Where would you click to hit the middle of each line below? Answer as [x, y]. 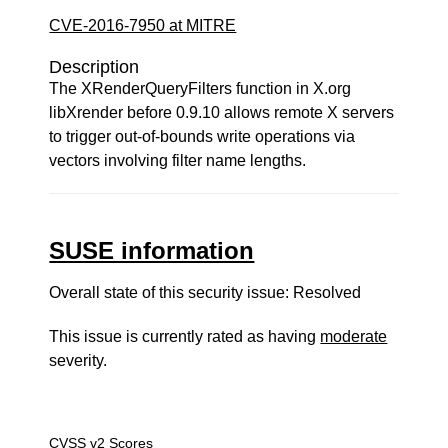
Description [94, 67]
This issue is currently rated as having [185, 336]
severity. [78, 360]
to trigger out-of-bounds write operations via [202, 136]
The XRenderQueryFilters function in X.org [200, 88]
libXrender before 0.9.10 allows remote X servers [222, 112]
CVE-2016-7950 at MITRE [143, 25]
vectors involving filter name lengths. [178, 160]
